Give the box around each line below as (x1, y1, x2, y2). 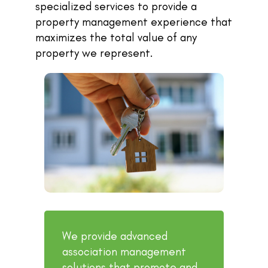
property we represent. (35, 46, 153, 60)
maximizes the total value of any (35, 31, 197, 44)
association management (62, 244, 186, 258)
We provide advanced (62, 229, 167, 243)
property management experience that (35, 15, 232, 29)
